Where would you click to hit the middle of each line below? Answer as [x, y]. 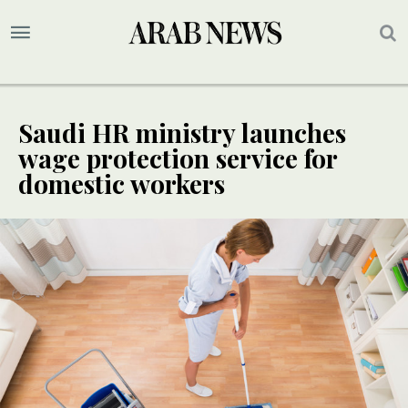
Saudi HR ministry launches [182, 133]
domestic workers [122, 184]
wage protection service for [178, 158]
